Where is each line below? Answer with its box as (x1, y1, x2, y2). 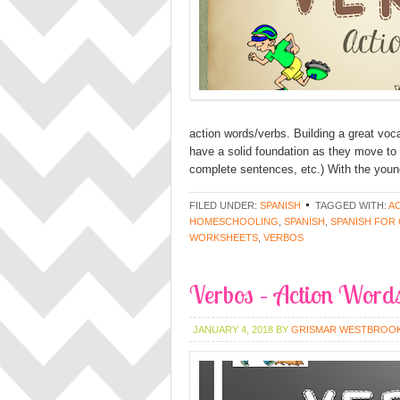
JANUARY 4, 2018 (193, 324, 273, 335)
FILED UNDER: (189, 200, 260, 211)
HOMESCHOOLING (189, 216, 279, 227)
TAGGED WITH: (315, 200, 388, 211)
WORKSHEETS (189, 232, 258, 243)
